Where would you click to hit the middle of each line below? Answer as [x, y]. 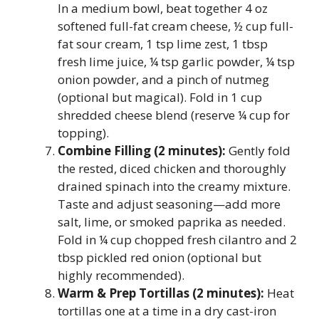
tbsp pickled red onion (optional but [159, 257]
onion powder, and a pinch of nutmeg [163, 79]
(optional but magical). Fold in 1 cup [160, 97]
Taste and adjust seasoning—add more [169, 204]
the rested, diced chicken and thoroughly [172, 168]
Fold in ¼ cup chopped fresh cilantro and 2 [177, 240]
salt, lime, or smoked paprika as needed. [172, 222]
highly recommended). [121, 275]
